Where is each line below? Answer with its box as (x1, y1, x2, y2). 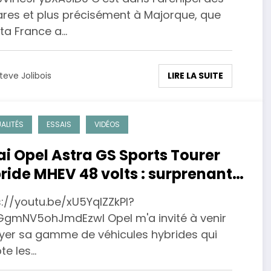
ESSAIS (46, 119, 71, 129)
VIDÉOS (94, 119, 120, 129)
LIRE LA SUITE (167, 69, 223, 82)
